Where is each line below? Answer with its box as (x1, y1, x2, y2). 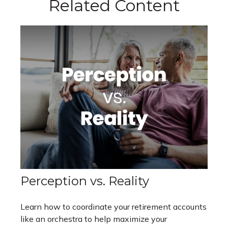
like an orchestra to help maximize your (20, 214, 167, 224)
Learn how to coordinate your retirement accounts (20, 202, 207, 212)
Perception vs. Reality (20, 174, 149, 189)
